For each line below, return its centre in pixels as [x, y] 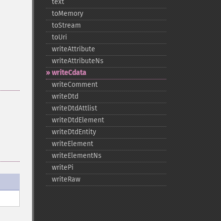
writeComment [74, 85]
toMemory [67, 14]
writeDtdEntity [74, 132]
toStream [66, 25]
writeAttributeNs [77, 61]
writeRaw [66, 179]
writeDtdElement [78, 120]
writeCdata [69, 73]
